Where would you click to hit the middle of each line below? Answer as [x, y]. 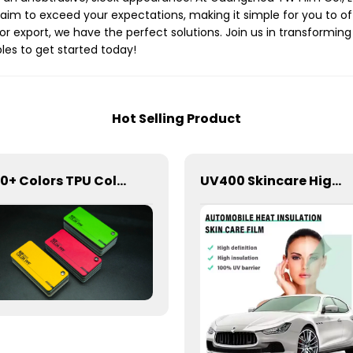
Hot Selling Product [176, 119]
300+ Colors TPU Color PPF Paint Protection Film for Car [121, 180]
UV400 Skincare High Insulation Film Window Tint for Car [336, 180]
